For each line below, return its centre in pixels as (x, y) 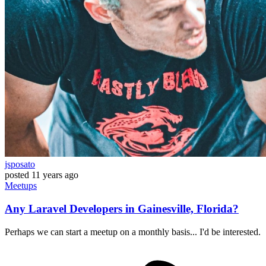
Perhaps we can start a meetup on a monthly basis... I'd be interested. (133, 232)
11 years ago (55, 175)
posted (17, 175)
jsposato (20, 164)
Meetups (21, 186)
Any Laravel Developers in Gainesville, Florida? (122, 208)
